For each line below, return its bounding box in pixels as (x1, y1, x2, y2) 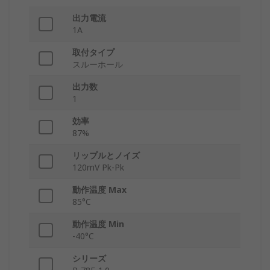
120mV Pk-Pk (72, 162, 124, 174)
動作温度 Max (72, 184, 127, 196)
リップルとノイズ (72, 149, 140, 162)
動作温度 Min (72, 218, 124, 230)
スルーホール (72, 58, 123, 71)
